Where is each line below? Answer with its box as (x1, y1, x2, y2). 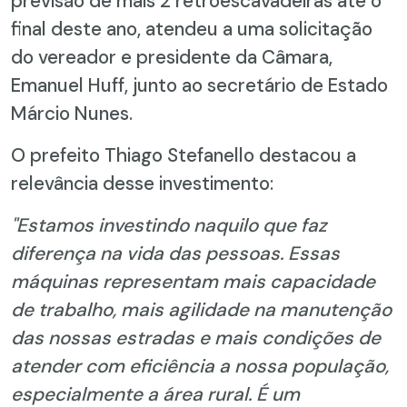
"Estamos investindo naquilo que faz (11, 212, 327, 237)
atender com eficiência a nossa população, (11, 352, 389, 378)
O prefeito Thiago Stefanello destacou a (11, 142, 356, 167)
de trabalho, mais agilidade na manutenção (11, 296, 392, 322)
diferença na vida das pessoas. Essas (11, 240, 340, 265)
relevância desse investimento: (11, 170, 273, 195)
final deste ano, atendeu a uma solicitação (11, 15, 372, 41)
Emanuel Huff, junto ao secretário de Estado (11, 72, 388, 97)
